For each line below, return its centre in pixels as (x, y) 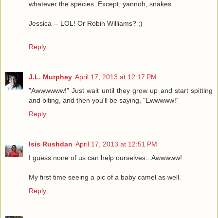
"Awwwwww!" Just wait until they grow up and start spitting (121, 91)
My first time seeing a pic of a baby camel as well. (105, 177)
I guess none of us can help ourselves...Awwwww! (105, 158)
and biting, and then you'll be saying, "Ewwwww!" (104, 100)
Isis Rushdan (51, 144)
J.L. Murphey (50, 77)
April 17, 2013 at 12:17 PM (116, 77)
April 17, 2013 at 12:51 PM (116, 144)
